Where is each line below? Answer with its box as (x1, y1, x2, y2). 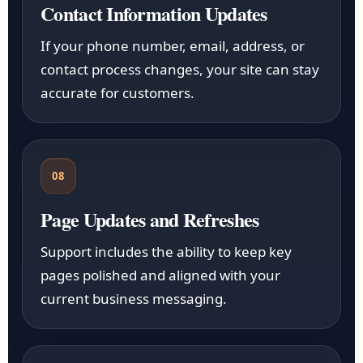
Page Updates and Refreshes (41, 205, 259, 233)
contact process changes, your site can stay (41, 60, 320, 79)
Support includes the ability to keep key (41, 242, 293, 261)
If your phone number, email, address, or (41, 36, 305, 55)
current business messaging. (41, 289, 228, 308)
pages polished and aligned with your (41, 266, 281, 284)
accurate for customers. (41, 83, 195, 102)
